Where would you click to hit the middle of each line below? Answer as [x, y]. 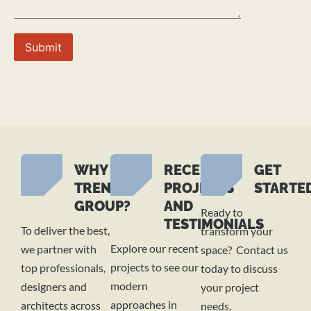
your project [229, 287]
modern [129, 286]
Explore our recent [155, 249]
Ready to [221, 212]
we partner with [59, 249]
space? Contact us [244, 250]
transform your [236, 231]
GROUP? [102, 207]
